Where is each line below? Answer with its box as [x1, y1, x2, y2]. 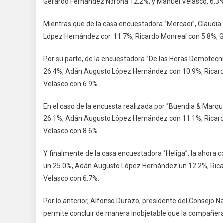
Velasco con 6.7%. [43, 174, 99, 182]
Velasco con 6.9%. [43, 79, 99, 88]
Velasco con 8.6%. [43, 126, 99, 135]
